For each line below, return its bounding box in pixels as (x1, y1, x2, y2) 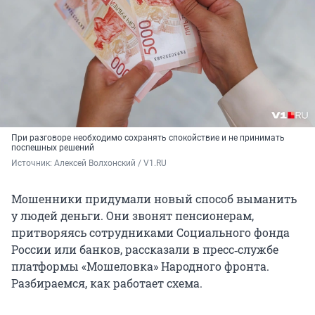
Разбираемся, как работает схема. (11, 276, 202, 291)
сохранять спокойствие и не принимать (124, 133, 285, 143)
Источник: (11, 158, 54, 169)
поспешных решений (11, 143, 94, 153)
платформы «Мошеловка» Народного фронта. (11, 259, 269, 274)
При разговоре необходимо (11, 133, 124, 143)
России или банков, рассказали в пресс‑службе (11, 242, 278, 257)
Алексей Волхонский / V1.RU (54, 158, 167, 169)
